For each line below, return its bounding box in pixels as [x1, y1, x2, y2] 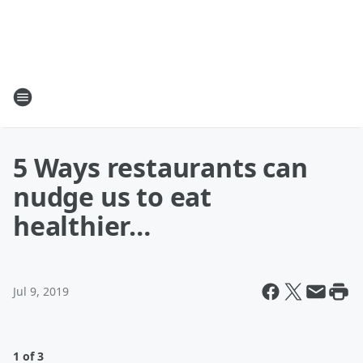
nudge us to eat [13, 179, 212, 214]
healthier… [13, 208, 152, 243]
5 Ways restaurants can [13, 150, 308, 185]
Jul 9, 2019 [13, 284, 69, 299]
